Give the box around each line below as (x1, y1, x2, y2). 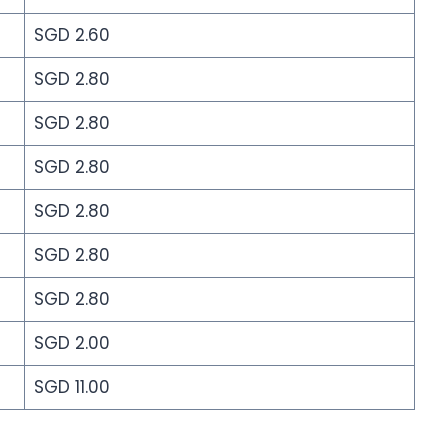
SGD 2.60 (33, 23, 110, 48)
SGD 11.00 (33, 375, 110, 400)
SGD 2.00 (33, 331, 110, 356)
